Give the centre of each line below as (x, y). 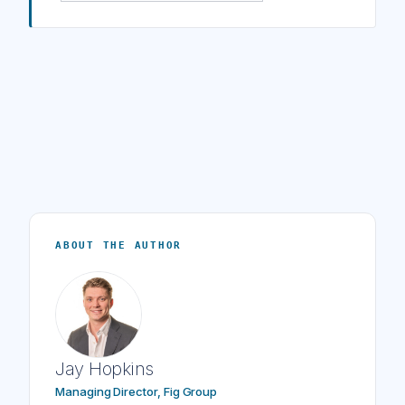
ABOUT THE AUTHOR (119, 245)
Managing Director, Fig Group (137, 391)
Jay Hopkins (104, 368)
